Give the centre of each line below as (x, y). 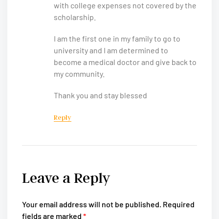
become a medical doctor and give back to (125, 62)
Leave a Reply (66, 177)
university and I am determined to (111, 50)
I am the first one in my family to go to (117, 39)
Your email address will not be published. (92, 204)
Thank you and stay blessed (100, 95)
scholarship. (75, 17)
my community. (79, 74)
